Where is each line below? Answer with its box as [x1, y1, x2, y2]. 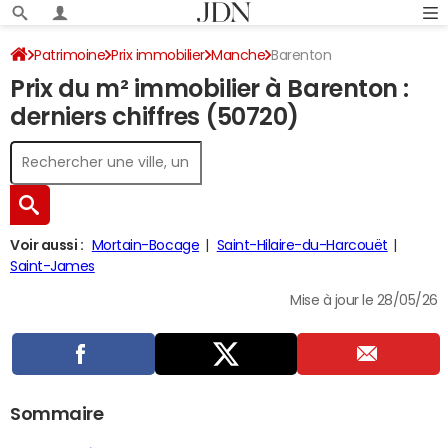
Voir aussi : [10, 238, 84, 252]
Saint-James [10, 259, 95, 273]
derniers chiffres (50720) [10, 105, 300, 129]
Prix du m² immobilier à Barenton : [10, 77, 409, 101]
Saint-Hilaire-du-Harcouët [216, 238, 388, 252]
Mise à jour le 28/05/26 [290, 293, 438, 307]
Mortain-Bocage [91, 238, 200, 252]
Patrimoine [34, 48, 106, 62]
